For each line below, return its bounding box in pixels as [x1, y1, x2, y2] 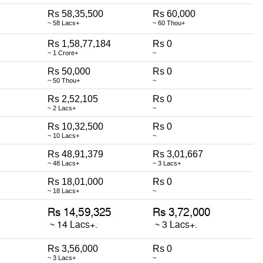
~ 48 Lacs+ [48, 159, 79, 167]
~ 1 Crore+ [48, 49, 78, 56]
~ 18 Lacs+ [48, 187, 79, 194]
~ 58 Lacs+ [48, 19, 79, 26]
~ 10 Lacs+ [48, 131, 79, 139]
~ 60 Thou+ [153, 19, 185, 26]
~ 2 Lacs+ [48, 104, 76, 112]
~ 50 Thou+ [48, 76, 80, 84]
